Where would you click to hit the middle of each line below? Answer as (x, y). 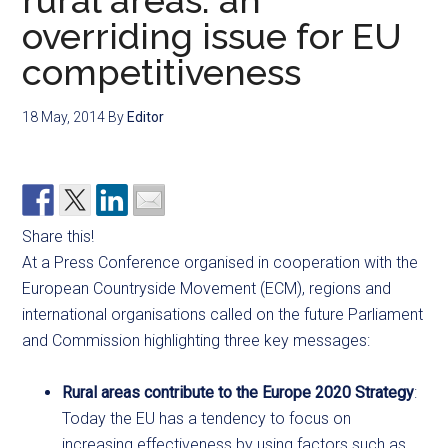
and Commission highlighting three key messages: (196, 340)
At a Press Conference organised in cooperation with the (220, 262)
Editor (146, 117)
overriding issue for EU (212, 36)
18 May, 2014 (64, 117)
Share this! (58, 236)
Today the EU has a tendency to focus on (207, 418)
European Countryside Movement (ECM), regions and (207, 288)
